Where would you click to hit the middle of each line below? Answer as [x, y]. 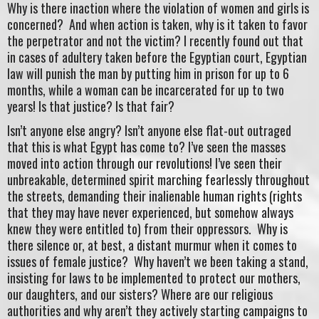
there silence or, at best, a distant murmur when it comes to [152, 245]
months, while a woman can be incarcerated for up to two [146, 90]
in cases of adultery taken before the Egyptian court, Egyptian [157, 57]
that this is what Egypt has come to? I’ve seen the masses [146, 146]
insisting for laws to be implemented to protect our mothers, [154, 277]
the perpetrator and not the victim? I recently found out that [155, 41]
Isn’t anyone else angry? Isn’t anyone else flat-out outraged [149, 130]
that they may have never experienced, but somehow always [150, 212]
